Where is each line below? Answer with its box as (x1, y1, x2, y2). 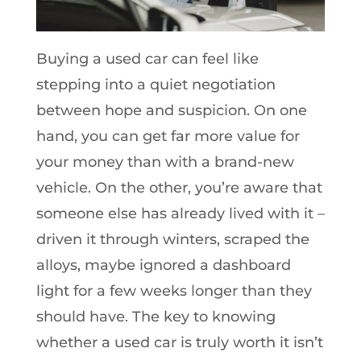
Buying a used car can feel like (35, 49, 259, 68)
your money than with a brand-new (35, 152, 294, 171)
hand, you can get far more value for (35, 127, 300, 145)
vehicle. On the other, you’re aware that (35, 178, 322, 197)
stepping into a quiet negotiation (35, 75, 276, 93)
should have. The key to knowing (35, 307, 276, 326)
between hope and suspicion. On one (35, 101, 307, 119)
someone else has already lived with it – (35, 204, 325, 222)
